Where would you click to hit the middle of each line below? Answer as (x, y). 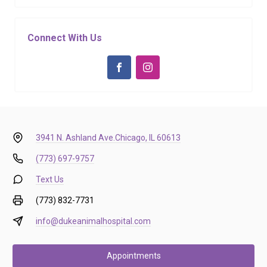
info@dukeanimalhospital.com (93, 221)
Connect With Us (65, 38)
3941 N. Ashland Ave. (75, 137)
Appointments (133, 256)
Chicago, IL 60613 (148, 137)
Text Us (49, 179)
